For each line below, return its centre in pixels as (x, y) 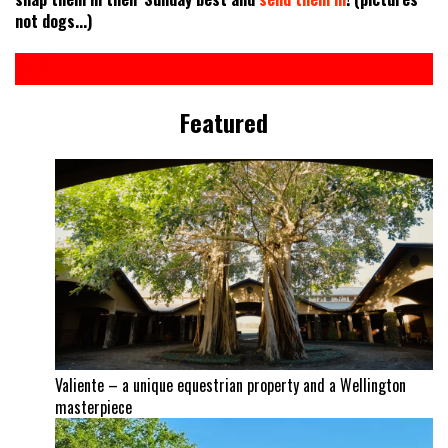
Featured (224, 121)
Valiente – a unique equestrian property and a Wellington (230, 385)
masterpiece (93, 407)
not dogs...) (53, 20)
